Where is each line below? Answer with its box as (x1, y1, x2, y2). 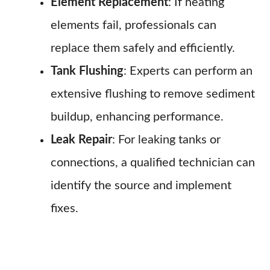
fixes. (51, 202, 78, 215)
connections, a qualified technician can (51, 157, 255, 169)
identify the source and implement (51, 180, 231, 192)
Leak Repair (51, 134, 112, 146)
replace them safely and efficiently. (51, 42, 235, 54)
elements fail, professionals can (51, 19, 216, 31)
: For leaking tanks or (112, 134, 221, 146)
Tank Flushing (51, 65, 124, 77)
